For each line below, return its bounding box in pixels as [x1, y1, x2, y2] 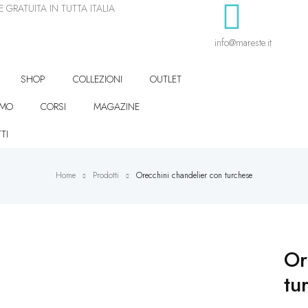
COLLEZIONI [72, 72, 122, 86]
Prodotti [93, 169, 119, 181]
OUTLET [149, 72, 181, 86]
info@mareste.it [214, 36, 272, 49]
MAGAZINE [93, 100, 140, 113]
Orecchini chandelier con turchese [136, 169, 252, 181]
